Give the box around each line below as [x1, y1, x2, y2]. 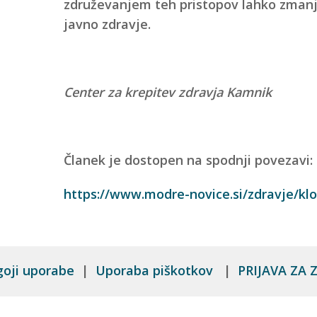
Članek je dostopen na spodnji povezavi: [63, 151, 313, 168]
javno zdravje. [63, 15, 151, 33]
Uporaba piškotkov [96, 261, 217, 279]
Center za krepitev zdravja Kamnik [63, 83, 272, 100]
